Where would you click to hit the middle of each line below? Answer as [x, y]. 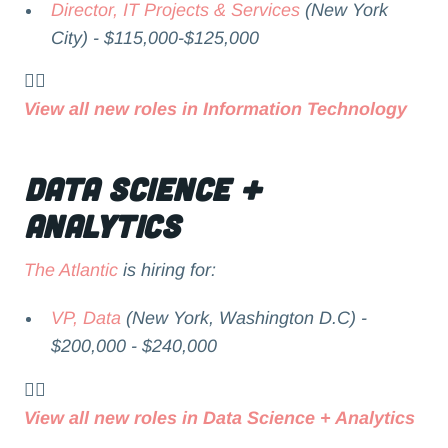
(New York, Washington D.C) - [244, 318]
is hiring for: [169, 270]
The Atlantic [70, 270]
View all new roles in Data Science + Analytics [219, 417]
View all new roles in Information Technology [215, 109]
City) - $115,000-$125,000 [155, 37]
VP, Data [86, 318]
